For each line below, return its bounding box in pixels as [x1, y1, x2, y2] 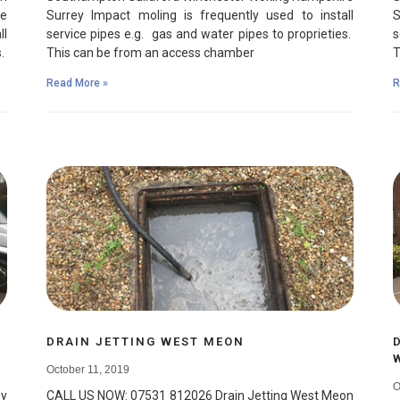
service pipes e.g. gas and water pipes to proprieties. [46, 27, 354, 42]
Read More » [46, 77, 108, 90]
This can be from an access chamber [46, 46, 254, 61]
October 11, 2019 [46, 362, 129, 376]
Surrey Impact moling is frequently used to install [46, 8, 354, 23]
